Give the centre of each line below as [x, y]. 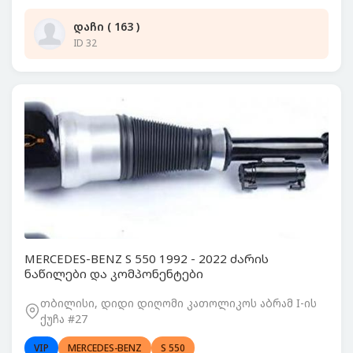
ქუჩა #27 [64, 319]
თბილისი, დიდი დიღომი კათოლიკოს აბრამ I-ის [178, 303]
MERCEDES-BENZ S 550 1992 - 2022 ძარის [147, 258]
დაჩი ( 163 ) [106, 26]
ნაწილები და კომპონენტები [114, 273]
